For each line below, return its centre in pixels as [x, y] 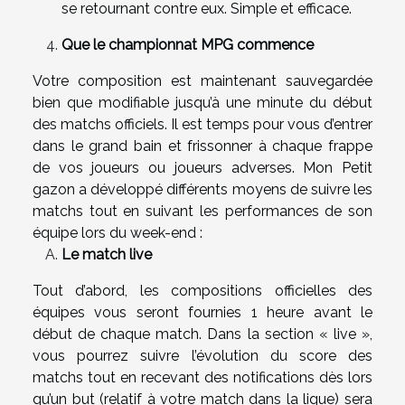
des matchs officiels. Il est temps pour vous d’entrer [202, 124]
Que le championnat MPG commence [189, 44]
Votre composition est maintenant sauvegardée [202, 80]
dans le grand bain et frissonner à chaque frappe [202, 146]
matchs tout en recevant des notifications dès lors [202, 377]
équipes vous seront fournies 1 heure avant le [202, 312]
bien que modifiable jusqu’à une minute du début [202, 102]
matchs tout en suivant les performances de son [202, 211]
